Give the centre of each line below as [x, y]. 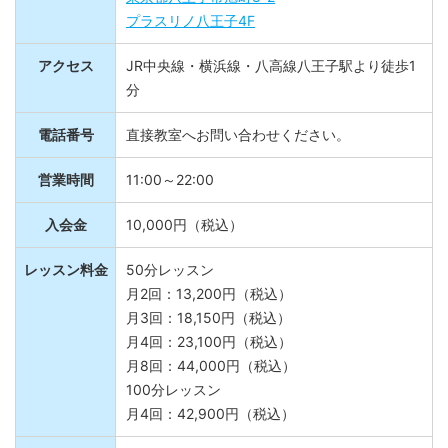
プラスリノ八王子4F [190, 32]
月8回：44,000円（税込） [211, 377]
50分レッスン [170, 281]
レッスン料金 [65, 281]
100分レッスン [173, 401]
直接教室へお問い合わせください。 [238, 146]
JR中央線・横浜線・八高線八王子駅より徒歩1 [271, 77]
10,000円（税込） [184, 236]
